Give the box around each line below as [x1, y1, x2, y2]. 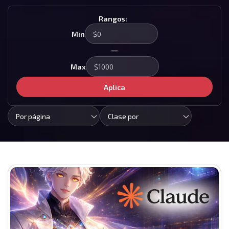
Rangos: [99, 14, 127, 24]
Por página [16, 112, 50, 121]
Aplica [104, 82, 125, 91]
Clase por [108, 112, 139, 121]
